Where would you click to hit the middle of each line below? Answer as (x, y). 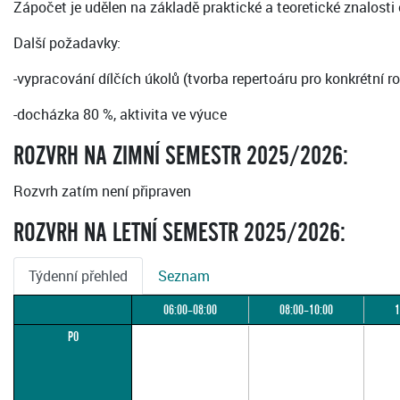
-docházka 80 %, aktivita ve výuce (120, 115)
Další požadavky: (67, 43)
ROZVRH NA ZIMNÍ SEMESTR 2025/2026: (181, 157)
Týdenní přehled (78, 276)
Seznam (184, 276)
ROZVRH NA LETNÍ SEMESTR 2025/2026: (179, 233)
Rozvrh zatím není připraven (102, 192)
